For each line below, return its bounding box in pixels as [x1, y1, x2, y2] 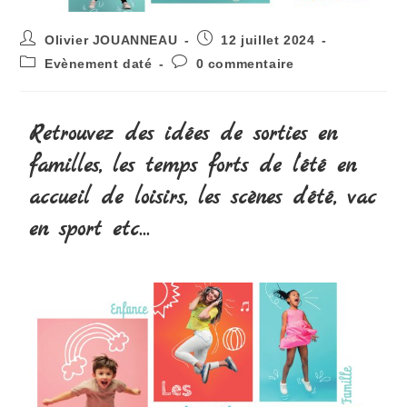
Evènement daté [45, 56, 153, 72]
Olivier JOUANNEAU [45, 33, 178, 48]
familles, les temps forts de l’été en [29, 152, 357, 182]
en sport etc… [29, 215, 150, 245]
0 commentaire [195, 56, 294, 72]
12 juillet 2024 [221, 33, 315, 48]
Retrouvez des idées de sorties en [29, 120, 338, 150]
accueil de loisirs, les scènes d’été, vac [29, 184, 377, 213]
